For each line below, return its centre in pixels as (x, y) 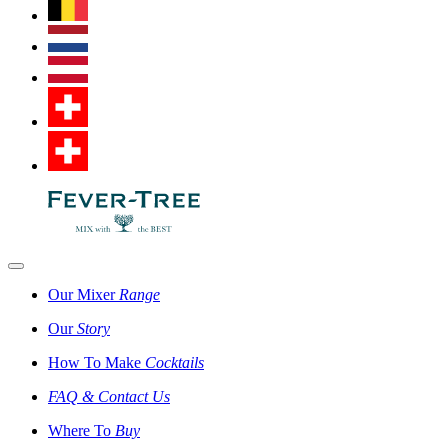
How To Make (96, 362)
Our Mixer (83, 294)
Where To (81, 430)
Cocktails (174, 362)
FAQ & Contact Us (109, 396)
